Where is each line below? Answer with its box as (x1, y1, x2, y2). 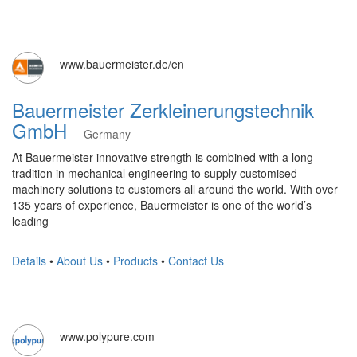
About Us (57, 253, 103, 269)
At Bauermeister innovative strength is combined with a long (12, 149, 313, 165)
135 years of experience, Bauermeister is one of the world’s (12, 197, 312, 213)
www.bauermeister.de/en (60, 56, 184, 72)
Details (12, 253, 46, 269)
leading (12, 213, 49, 229)
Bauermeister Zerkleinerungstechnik (12, 96, 314, 124)
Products (113, 253, 158, 269)
